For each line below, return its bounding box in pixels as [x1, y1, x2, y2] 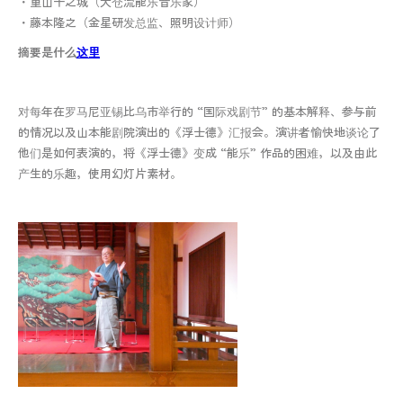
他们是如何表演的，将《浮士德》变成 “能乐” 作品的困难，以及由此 [18, 143, 377, 161]
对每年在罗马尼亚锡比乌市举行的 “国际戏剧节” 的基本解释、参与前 [18, 102, 377, 120]
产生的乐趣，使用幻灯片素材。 [18, 164, 182, 182]
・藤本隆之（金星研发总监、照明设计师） [18, 13, 240, 31]
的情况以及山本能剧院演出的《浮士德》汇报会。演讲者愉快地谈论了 [18, 122, 381, 140]
